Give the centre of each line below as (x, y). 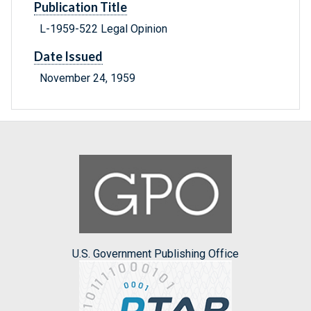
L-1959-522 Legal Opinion (103, 29)
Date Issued (68, 57)
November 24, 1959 (87, 78)
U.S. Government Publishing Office (155, 253)
